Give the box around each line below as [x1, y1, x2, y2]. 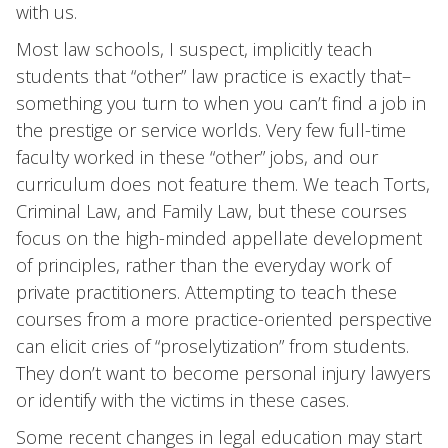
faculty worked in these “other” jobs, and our [16, 145, 378, 169]
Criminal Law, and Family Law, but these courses [16, 199, 407, 223]
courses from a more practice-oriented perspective [16, 307, 432, 331]
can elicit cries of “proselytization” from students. [16, 334, 409, 358]
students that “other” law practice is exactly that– [16, 64, 411, 88]
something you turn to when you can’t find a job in [16, 91, 426, 115]
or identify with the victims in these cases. [16, 388, 349, 412]
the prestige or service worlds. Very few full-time [16, 118, 406, 142]
